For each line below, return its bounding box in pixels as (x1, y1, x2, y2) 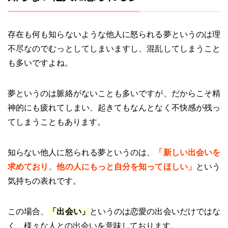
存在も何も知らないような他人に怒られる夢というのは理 (8, 30, 220, 39)
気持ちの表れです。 (8, 176, 81, 185)
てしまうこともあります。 (8, 117, 105, 126)
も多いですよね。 (8, 58, 73, 67)
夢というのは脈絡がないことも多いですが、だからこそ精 (8, 89, 220, 98)
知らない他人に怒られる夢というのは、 (8, 148, 155, 157)
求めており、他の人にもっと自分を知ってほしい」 (8, 162, 196, 171)
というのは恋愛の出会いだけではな (89, 207, 221, 216)
